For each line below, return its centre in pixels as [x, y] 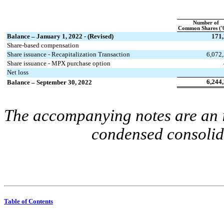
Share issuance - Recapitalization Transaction [68, 54]
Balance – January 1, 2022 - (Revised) [60, 36]
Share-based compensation [43, 45]
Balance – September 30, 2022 [49, 82]
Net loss [18, 72]
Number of [206, 22]
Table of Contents [28, 201]
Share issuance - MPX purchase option [59, 63]
